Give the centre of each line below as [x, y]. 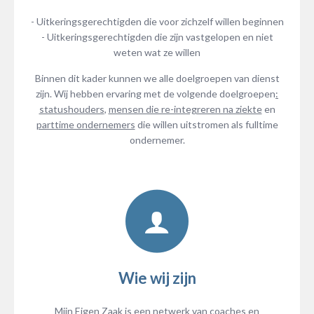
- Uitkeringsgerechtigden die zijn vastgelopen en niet [157, 36]
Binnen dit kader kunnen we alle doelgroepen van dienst [157, 78]
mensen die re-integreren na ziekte [185, 109]
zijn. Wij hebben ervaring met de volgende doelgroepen [156, 93]
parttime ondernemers [86, 124]
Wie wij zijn [157, 278]
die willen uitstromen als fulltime [206, 124]
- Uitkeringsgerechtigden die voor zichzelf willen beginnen [157, 21]
